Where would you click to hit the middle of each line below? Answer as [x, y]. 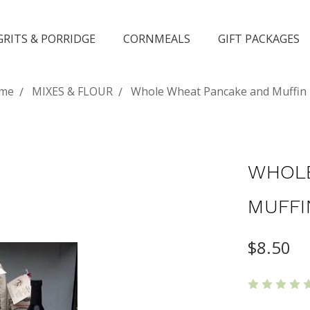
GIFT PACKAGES [258, 39]
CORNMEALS [156, 39]
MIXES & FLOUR [72, 91]
